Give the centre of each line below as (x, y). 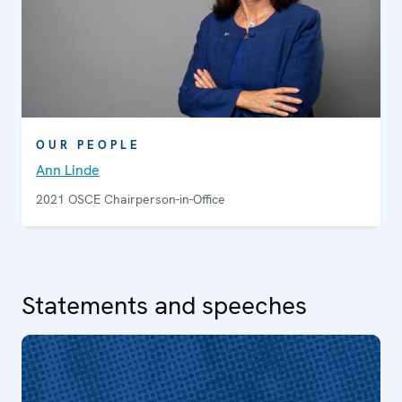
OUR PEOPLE (88, 145)
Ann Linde (68, 170)
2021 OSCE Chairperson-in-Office (131, 199)
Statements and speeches (164, 305)
